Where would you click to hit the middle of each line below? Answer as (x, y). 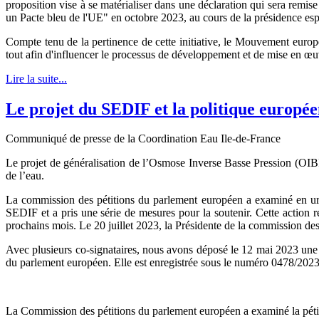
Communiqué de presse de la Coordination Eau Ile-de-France (143, 139)
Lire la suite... (36, 78)
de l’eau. (25, 176)
